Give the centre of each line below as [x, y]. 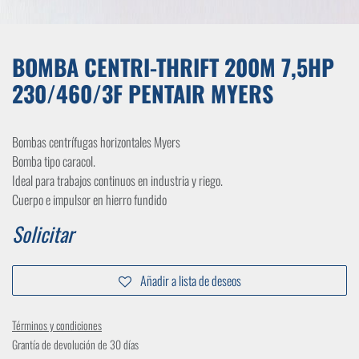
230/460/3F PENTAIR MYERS [143, 94]
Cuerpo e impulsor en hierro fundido [89, 200]
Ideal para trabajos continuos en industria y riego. [117, 181]
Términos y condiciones [57, 325]
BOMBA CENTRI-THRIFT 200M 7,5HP [173, 67]
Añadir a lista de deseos [190, 281]
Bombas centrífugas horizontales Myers [96, 142]
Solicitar [43, 234]
